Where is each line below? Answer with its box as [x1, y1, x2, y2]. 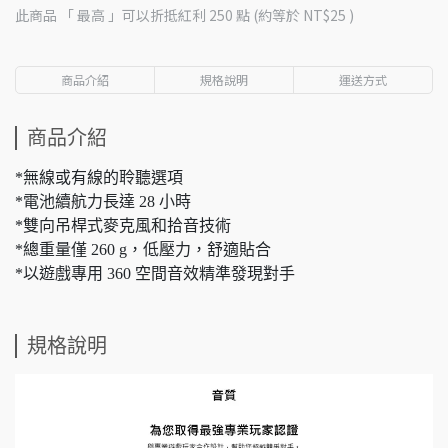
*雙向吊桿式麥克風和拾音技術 [15, 217, 231, 234]
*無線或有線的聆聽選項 [15, 169, 183, 186]
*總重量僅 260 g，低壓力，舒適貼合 [15, 241, 271, 258]
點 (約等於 [233, 5, 303, 25]
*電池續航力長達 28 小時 [15, 193, 191, 210]
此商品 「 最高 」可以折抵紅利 [15, 5, 209, 25]
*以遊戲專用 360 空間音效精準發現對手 [15, 265, 295, 282]
